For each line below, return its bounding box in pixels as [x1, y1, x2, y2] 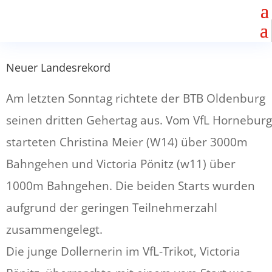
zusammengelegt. [6, 222, 103, 237]
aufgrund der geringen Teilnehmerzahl [6, 200, 217, 216]
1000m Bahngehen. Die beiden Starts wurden [6, 178, 255, 194]
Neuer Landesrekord [6, 60, 110, 75]
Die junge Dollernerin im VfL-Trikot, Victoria [6, 243, 240, 259]
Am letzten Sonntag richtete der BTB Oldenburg [6, 90, 265, 106]
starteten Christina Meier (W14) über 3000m [6, 134, 248, 150]
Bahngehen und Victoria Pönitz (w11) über [6, 156, 236, 172]
